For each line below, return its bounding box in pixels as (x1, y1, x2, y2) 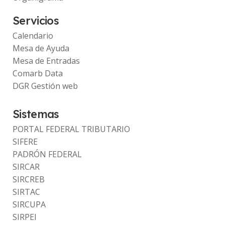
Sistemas (13, 107, 59, 121)
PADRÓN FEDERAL (13, 149, 82, 160)
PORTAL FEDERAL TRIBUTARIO (13, 124, 131, 135)
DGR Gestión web (13, 80, 78, 92)
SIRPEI (13, 211, 37, 223)
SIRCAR (13, 161, 40, 173)
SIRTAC (13, 186, 41, 198)
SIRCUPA (13, 199, 46, 210)
